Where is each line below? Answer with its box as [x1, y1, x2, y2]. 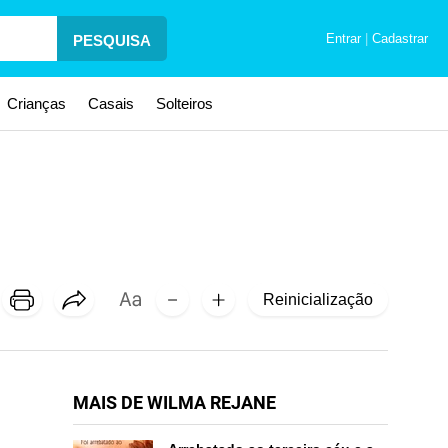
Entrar [326, 30, 365, 46]
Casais [88, 95, 134, 112]
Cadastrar [368, 30, 428, 46]
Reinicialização [263, 290, 373, 308]
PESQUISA [73, 32, 152, 49]
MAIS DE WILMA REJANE [73, 391, 276, 413]
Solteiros [156, 95, 213, 112]
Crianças [7, 95, 66, 112]
